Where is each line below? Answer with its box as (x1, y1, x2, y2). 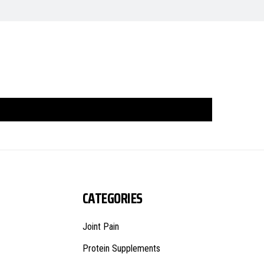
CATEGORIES (82, 187, 143, 210)
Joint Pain (82, 221, 119, 232)
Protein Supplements (82, 243, 160, 254)
